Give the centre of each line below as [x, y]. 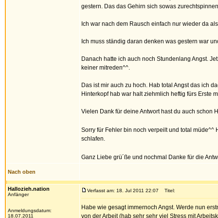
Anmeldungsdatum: [30, 210]
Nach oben [22, 172]
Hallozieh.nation [29, 189]
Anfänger [18, 194]
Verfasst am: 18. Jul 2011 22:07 [123, 191]
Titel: [168, 191]
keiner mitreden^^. [106, 68]
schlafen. [93, 139]
